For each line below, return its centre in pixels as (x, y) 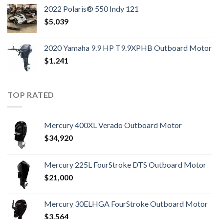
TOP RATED (31, 95)
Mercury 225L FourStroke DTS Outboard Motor (125, 164)
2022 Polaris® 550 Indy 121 (91, 9)
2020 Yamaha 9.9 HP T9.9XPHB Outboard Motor (128, 48)
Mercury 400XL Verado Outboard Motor (113, 125)
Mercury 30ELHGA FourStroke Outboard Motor (126, 203)
